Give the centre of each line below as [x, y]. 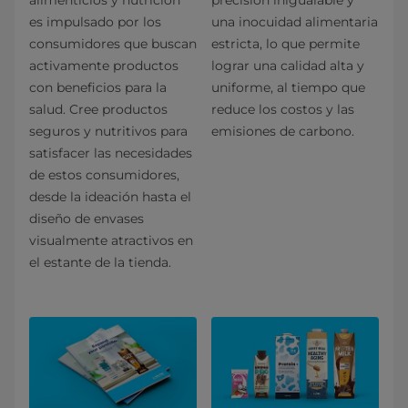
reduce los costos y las [283, 109]
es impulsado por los [95, 21]
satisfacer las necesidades [111, 153]
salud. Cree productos [98, 109]
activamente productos [104, 65]
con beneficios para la [98, 87]
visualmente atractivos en [111, 240]
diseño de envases [87, 218]
